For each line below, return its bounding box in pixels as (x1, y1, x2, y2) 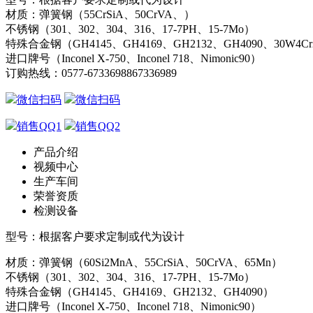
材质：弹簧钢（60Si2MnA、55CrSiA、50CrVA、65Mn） (6, 256, 282, 268)
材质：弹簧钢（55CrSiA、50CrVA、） (6, 8, 195, 20)
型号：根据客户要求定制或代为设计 (6, 230, 184, 242)
